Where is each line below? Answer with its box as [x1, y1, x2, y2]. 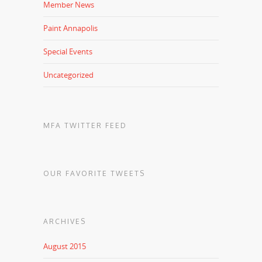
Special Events [43, 46, 92, 57]
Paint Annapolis [43, 22, 98, 33]
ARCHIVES [43, 216, 86, 226]
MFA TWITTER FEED [43, 120, 127, 130]
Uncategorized [43, 69, 94, 80]
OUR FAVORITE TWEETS [43, 168, 145, 178]
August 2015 [43, 240, 86, 251]
